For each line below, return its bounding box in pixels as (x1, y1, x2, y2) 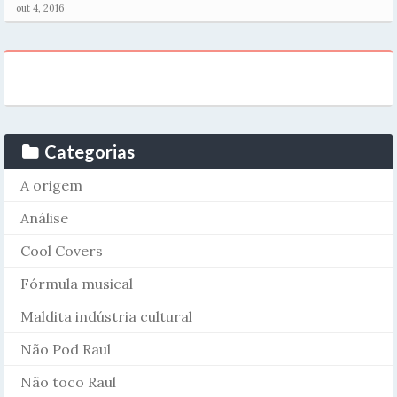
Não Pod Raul (20, 339, 111, 358)
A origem (20, 175, 82, 194)
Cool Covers (20, 241, 103, 260)
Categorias (44, 140, 135, 162)
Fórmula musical (20, 274, 133, 292)
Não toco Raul (20, 372, 116, 391)
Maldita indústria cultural (20, 307, 192, 325)
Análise (20, 208, 68, 227)
